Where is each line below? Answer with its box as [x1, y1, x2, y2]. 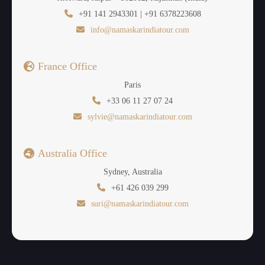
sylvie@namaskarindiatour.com [87, 112, 192, 122]
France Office [38, 60, 97, 73]
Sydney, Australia [103, 167, 162, 177]
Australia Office [38, 147, 107, 160]
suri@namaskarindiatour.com [91, 199, 189, 209]
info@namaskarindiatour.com [90, 25, 189, 35]
